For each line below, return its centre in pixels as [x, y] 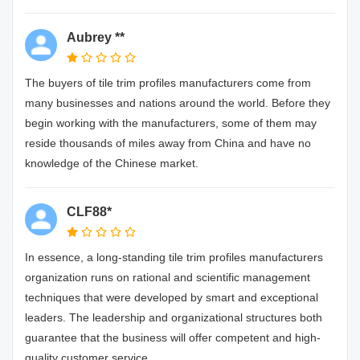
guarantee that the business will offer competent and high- [173, 337]
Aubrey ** [96, 37]
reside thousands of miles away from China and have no [168, 143]
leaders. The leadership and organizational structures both [174, 317]
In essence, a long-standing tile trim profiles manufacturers [174, 257]
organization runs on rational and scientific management [168, 277]
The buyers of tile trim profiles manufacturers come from [168, 83]
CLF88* [89, 212]
